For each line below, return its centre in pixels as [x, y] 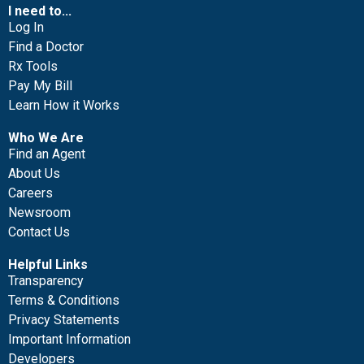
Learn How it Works [64, 105]
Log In [26, 27]
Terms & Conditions [64, 300]
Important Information [69, 339]
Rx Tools [33, 66]
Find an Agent [47, 154]
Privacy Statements [64, 320]
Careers [30, 193]
